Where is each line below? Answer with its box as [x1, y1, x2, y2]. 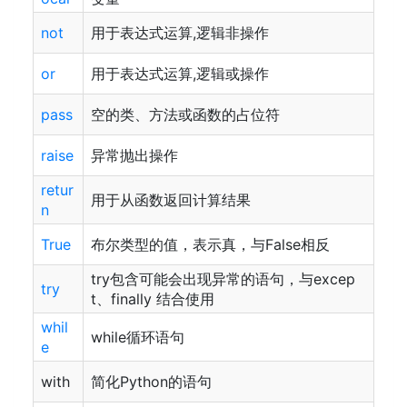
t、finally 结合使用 [91, 290, 214, 308]
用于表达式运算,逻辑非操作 [91, 24, 269, 42]
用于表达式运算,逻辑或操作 [91, 65, 269, 83]
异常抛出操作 [91, 146, 178, 164]
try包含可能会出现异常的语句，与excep [91, 270, 355, 288]
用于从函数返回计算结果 [91, 191, 251, 209]
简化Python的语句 [91, 372, 212, 391]
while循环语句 [91, 328, 184, 346]
